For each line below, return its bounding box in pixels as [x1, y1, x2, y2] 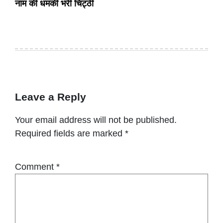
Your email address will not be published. [15, 115, 177, 125]
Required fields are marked [15, 128, 125, 139]
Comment [15, 162, 56, 172]
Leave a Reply [15, 91, 86, 103]
